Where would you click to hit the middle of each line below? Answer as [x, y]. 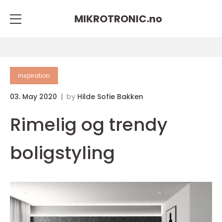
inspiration [34, 76]
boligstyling [62, 153]
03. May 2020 [34, 97]
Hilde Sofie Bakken [110, 97]
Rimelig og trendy [89, 125]
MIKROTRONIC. [111, 19]
